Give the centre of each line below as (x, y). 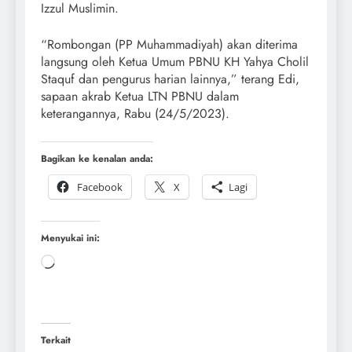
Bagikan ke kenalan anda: (97, 159)
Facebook (100, 187)
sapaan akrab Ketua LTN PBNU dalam (140, 97)
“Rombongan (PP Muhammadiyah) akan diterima (169, 45)
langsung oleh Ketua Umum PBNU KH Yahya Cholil (175, 62)
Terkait (56, 341)
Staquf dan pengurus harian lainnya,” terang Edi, (170, 79)
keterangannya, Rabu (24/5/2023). (135, 114)
